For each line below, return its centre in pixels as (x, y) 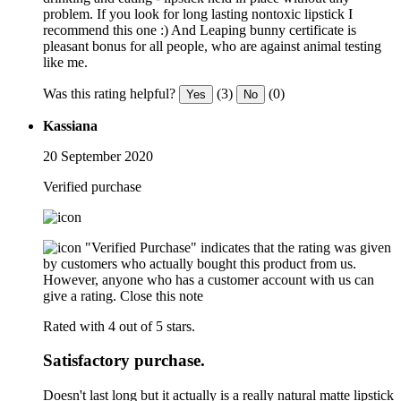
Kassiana (70, 125)
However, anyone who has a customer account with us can (209, 279)
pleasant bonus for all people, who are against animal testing (212, 46)
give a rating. (80, 295)
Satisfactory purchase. (124, 361)
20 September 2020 (98, 156)
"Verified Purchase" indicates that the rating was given (238, 247)
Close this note (162, 295)
